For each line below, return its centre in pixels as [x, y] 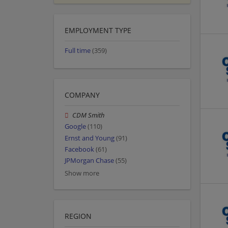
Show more [82, 174]
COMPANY [82, 95]
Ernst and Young [90, 138]
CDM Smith [89, 116]
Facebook [79, 149]
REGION [78, 216]
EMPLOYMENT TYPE [98, 31]
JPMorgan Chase [89, 161]
